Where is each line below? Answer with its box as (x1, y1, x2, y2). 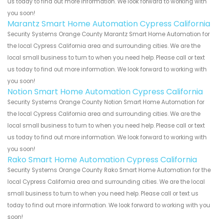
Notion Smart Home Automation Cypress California (7, 86, 203, 98)
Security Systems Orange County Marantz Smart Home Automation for (7, 30, 210, 39)
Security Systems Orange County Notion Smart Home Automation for (7, 98, 204, 107)
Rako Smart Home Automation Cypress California (7, 154, 197, 166)
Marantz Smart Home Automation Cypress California (7, 18, 210, 30)
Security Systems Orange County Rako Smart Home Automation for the (7, 166, 211, 175)
